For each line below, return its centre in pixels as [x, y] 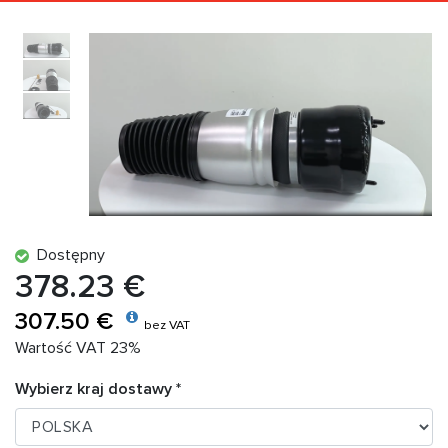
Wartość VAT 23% [78, 348]
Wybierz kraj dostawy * [98, 389]
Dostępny [67, 255]
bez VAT [167, 325]
